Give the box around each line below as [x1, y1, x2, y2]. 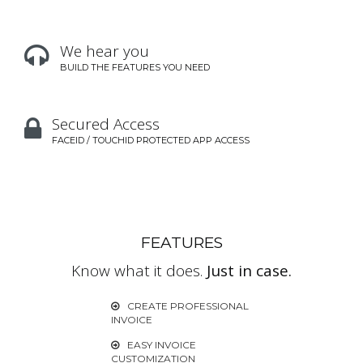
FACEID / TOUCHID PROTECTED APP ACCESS [52, 135, 250, 146]
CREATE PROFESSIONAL [126, 300, 249, 312]
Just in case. [207, 260, 292, 281]
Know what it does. [71, 260, 207, 281]
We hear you [60, 41, 149, 62]
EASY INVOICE [126, 339, 196, 351]
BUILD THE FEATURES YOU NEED [60, 62, 210, 73]
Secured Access [52, 113, 160, 135]
